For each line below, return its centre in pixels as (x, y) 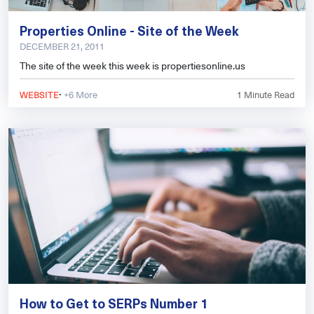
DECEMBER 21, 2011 (62, 46)
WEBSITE (39, 95)
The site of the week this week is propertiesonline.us (132, 66)
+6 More (80, 95)
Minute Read (268, 95)
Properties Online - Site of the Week (129, 31)
